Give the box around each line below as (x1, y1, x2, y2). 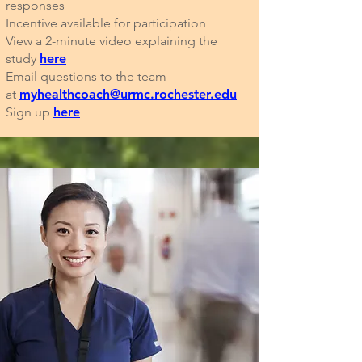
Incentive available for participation (6, 15, 206, 31)
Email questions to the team (6, 69, 166, 84)
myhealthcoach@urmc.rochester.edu (19, 86, 237, 102)
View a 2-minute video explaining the (6, 33, 217, 48)
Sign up (6, 104, 53, 120)
